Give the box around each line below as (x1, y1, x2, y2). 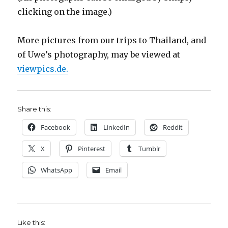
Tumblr (138, 144, 161, 154)
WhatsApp (41, 165, 73, 175)
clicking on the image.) (17, 7, 112, 17)
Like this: (17, 218, 46, 227)
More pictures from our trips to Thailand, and (17, 35, 207, 46)
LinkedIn (103, 123, 130, 132)
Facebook (41, 123, 71, 132)
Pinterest (78, 144, 106, 154)
